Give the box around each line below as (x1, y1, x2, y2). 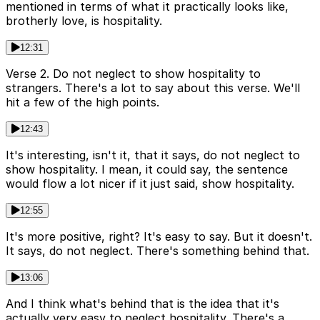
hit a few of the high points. (6, 95, 159, 110)
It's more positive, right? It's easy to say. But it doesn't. (6, 229, 312, 244)
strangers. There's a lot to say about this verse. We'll (6, 81, 300, 96)
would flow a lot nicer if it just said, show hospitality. (6, 176, 294, 191)
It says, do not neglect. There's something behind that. (6, 244, 309, 259)
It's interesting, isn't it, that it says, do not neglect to (6, 148, 300, 163)
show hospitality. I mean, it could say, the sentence (6, 162, 288, 177)
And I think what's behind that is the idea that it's (6, 296, 279, 311)
